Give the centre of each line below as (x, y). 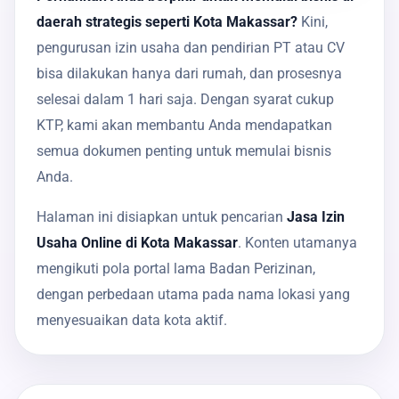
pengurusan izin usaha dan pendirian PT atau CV (191, 47)
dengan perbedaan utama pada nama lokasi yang (193, 294)
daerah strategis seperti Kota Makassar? (167, 21)
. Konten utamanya (297, 242)
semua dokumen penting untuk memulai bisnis (184, 151)
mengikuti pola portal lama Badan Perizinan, (176, 268)
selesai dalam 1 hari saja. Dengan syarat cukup (185, 99)
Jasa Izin (316, 216)
